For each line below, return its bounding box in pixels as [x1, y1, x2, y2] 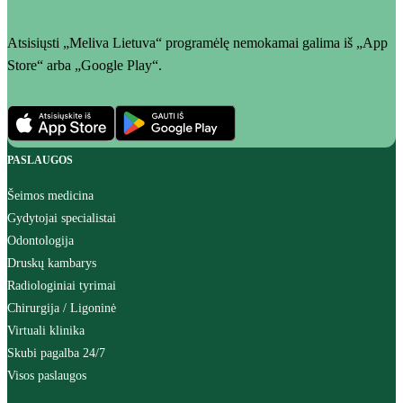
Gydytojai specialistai [7, 211, 116, 225]
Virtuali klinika [7, 324, 85, 337]
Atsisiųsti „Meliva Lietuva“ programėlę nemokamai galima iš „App [7, 35, 388, 50]
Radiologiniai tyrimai [7, 279, 116, 292]
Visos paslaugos [7, 369, 86, 382]
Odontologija [7, 234, 74, 247]
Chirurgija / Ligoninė [7, 301, 116, 315]
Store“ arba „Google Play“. [7, 58, 162, 73]
